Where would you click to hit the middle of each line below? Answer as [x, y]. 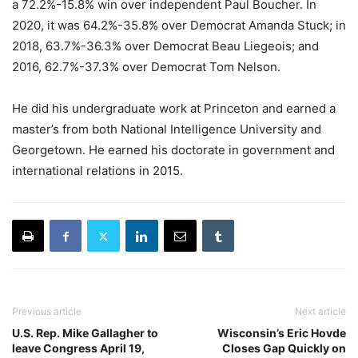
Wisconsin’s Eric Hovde [282, 333]
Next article [320, 312]
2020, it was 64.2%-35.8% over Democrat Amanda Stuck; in [179, 26]
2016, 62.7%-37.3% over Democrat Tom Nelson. [146, 67]
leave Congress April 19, [78, 348]
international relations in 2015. [97, 171]
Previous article [47, 312]
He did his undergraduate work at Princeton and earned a [174, 109]
